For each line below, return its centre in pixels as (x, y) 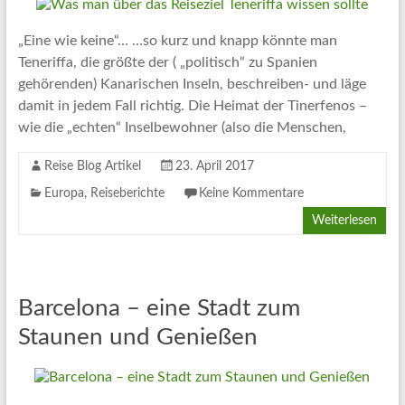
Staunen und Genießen (137, 337)
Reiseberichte (127, 193)
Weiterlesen (345, 221)
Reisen (37, 136)
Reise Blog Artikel (92, 166)
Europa (64, 193)
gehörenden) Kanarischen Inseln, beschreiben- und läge (192, 84)
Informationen (62, 71)
